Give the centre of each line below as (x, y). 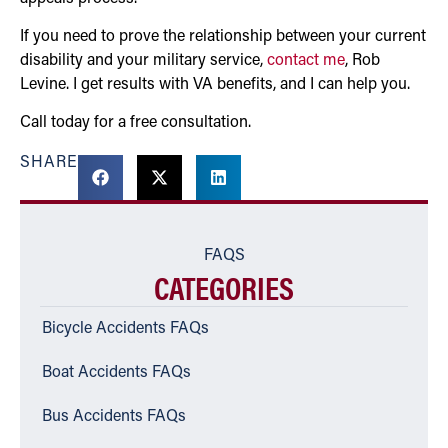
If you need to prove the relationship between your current (223, 37)
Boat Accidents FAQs (116, 373)
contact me (306, 61)
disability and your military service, (143, 61)
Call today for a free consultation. (135, 123)
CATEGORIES (224, 287)
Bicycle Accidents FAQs (125, 329)
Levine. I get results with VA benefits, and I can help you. (215, 85)
